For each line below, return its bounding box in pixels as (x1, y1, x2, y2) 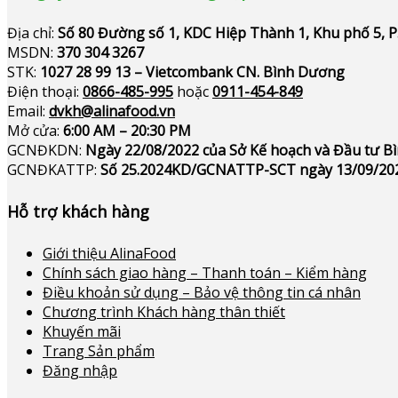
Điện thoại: (7, 81, 83, 101)
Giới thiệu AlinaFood (43, 243, 176, 263)
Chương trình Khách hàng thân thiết (43, 301, 285, 322)
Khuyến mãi (43, 321, 121, 341)
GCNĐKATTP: (7, 159, 100, 179)
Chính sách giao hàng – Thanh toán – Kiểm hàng (43, 262, 367, 283)
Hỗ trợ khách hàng (7, 200, 149, 222)
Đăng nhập (43, 360, 117, 380)
